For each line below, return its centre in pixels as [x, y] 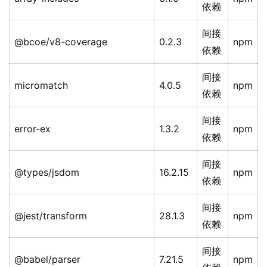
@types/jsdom [47, 173]
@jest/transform [51, 216]
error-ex [32, 129]
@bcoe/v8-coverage [61, 42]
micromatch [41, 86]
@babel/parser [47, 260]
